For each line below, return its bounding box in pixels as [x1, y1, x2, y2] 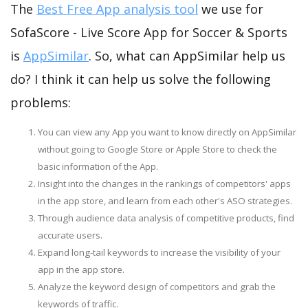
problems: [10, 93, 71, 111]
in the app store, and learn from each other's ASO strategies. [38, 194, 292, 207]
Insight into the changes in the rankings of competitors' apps [38, 177, 291, 190]
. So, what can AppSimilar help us [89, 47, 285, 64]
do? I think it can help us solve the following [10, 70, 271, 87]
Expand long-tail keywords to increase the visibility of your [38, 245, 280, 258]
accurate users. [38, 228, 102, 241]
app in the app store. [38, 263, 124, 276]
